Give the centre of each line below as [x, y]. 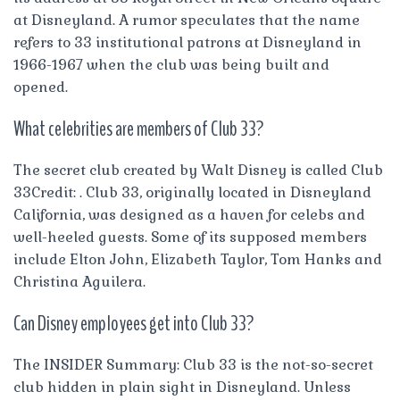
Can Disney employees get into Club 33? [133, 323]
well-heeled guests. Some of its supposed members [190, 237]
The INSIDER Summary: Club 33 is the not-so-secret [193, 364]
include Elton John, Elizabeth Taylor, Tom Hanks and [198, 259]
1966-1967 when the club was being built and [171, 64]
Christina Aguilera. [79, 281]
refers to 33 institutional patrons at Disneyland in [187, 42]
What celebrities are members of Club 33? [138, 128]
